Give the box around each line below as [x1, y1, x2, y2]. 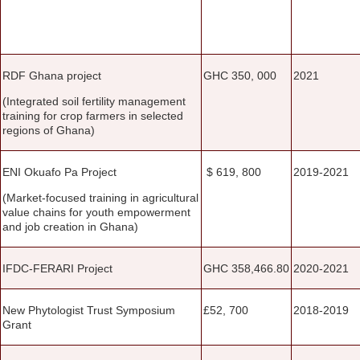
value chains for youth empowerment [2, 205, 190, 219]
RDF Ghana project [2, 68, 101, 82]
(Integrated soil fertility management [2, 94, 186, 108]
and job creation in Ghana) [2, 219, 138, 233]
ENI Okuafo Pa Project [2, 165, 117, 178]
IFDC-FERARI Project [2, 261, 112, 275]
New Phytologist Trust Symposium [2, 303, 175, 317]
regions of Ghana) [2, 123, 95, 137]
